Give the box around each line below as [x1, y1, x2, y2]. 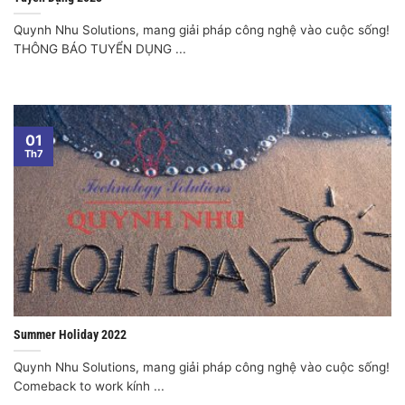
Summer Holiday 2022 [14, 327, 127, 343]
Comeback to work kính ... [14, 379, 165, 394]
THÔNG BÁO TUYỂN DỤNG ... [14, 42, 186, 57]
